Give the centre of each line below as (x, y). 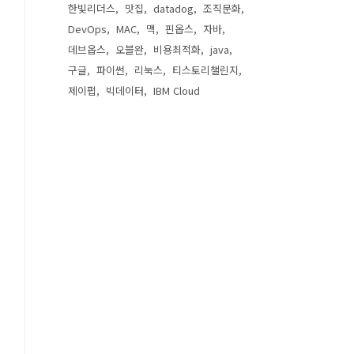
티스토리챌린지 (205, 70)
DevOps (87, 29)
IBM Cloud (177, 90)
